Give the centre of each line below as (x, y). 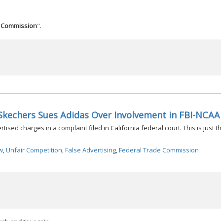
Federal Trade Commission (159, 150)
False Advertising (91, 150)
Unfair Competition (34, 150)
